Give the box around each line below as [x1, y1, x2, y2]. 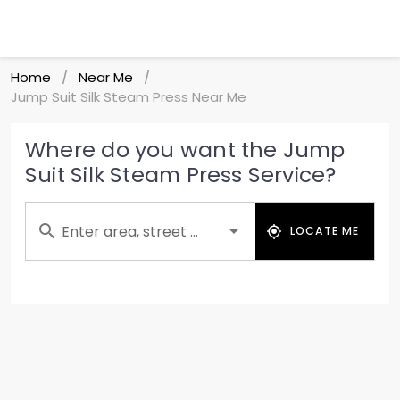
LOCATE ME [289, 223, 360, 238]
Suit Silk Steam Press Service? [25, 160, 337, 189]
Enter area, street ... [62, 221, 198, 242]
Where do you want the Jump [25, 135, 346, 164]
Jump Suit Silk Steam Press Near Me [11, 87, 246, 106]
